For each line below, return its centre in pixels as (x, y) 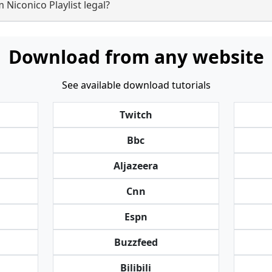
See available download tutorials (136, 85)
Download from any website (136, 57)
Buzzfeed (136, 242)
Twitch (136, 115)
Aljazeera (136, 166)
